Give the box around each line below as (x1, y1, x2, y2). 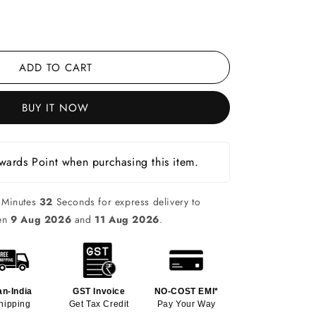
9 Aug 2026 (11, 212, 72, 226)
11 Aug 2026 (95, 212, 159, 226)
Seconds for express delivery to (51, 194, 200, 209)
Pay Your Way (157, 298, 216, 309)
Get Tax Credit (68, 298, 130, 309)
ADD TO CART (18, 59, 92, 75)
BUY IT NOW (22, 100, 89, 116)
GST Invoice (73, 286, 126, 296)
